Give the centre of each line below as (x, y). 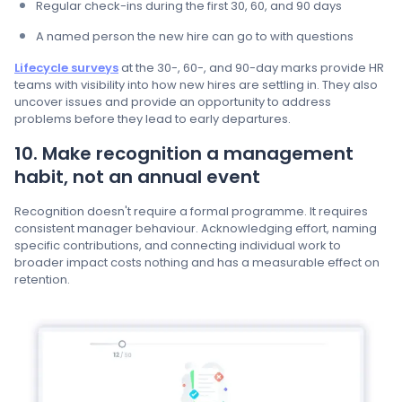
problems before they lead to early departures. (153, 119)
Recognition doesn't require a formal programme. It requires (191, 212)
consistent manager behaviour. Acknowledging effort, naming (196, 229)
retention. (42, 280)
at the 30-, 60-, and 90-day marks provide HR (251, 68)
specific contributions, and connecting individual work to (178, 246)
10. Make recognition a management (184, 154)
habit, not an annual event (137, 177)
